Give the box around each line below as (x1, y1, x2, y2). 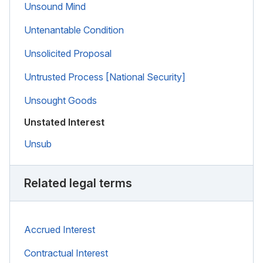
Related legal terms (24, 176, 132, 190)
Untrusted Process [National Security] (24, 70, 186, 83)
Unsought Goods (24, 94, 97, 106)
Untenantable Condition (24, 23, 124, 36)
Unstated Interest (24, 116, 104, 128)
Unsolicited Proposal (24, 47, 112, 59)
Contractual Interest (24, 247, 108, 259)
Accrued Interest (24, 223, 95, 235)
